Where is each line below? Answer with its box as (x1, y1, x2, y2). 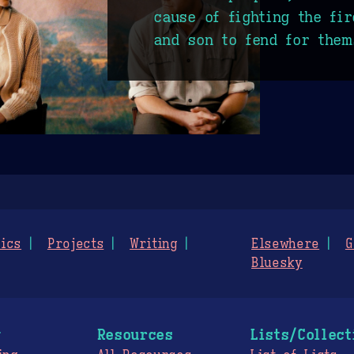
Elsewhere (251, 235, 320, 252)
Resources (96, 324, 173, 344)
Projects (47, 235, 104, 252)
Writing (130, 235, 178, 252)
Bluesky (251, 254, 303, 271)
